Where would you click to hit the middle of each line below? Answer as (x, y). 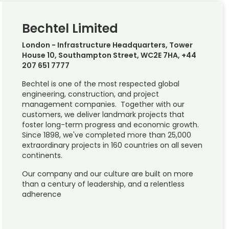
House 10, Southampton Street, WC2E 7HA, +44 (109, 55)
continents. (42, 156)
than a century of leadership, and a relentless (103, 184)
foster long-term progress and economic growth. (111, 125)
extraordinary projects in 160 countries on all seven (112, 145)
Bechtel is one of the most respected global (100, 84)
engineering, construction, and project (90, 94)
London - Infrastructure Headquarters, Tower (107, 45)
